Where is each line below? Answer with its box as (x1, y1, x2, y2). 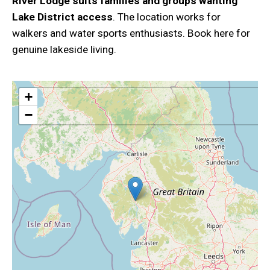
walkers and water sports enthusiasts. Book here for (12, 27, 250, 40)
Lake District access (12, 11, 113, 24)
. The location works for (113, 11, 221, 24)
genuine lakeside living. (12, 43, 116, 56)
